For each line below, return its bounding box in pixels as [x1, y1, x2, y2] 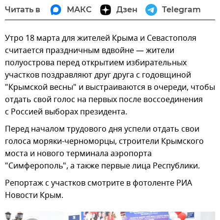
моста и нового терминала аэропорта [5, 148, 152, 160]
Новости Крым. [5, 190, 63, 201]
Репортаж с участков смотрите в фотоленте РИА [5, 177, 192, 189]
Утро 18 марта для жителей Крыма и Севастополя [5, 32, 196, 44]
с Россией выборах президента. [5, 106, 127, 118]
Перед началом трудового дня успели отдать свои [5, 123, 199, 135]
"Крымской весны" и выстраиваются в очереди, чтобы [5, 82, 215, 93]
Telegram [162, 5, 201, 14]
